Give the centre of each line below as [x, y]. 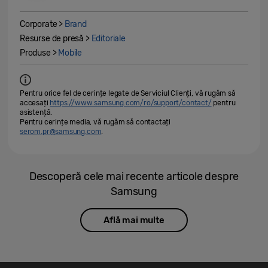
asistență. [36, 113]
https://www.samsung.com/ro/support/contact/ [131, 103]
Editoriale [108, 39]
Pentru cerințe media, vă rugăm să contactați [95, 122]
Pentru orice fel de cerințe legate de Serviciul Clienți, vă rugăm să [128, 94]
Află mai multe [134, 220]
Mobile [70, 53]
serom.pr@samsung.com [61, 132]
